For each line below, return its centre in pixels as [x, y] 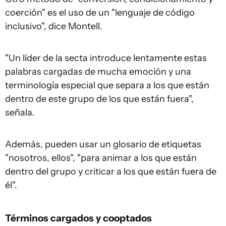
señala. [20, 113]
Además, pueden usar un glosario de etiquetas [103, 145]
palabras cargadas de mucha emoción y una [98, 72]
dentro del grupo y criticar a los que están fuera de [111, 172]
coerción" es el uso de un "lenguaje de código [100, 13]
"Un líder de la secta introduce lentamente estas [106, 58]
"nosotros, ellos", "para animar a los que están [101, 158]
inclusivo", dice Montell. [54, 26]
